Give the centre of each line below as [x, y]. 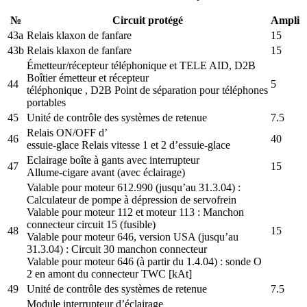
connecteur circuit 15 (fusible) [91, 224]
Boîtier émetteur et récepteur [88, 77]
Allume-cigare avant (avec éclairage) [106, 172]
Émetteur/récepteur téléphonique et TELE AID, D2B [141, 65]
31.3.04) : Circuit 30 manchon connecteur [117, 249]
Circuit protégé [147, 20]
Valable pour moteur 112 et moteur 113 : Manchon [135, 212]
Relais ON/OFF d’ [67, 132]
